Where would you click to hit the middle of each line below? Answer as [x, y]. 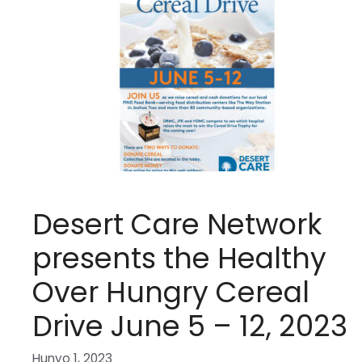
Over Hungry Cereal [171, 293]
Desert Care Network [177, 225]
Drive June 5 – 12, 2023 [190, 326]
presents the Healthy [179, 259]
